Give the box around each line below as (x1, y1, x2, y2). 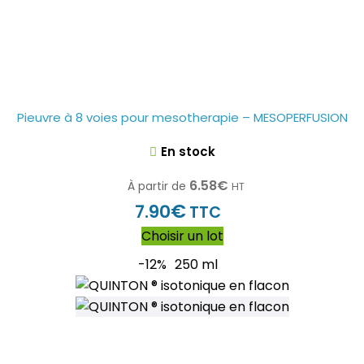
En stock (160, 143, 215, 160)
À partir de (128, 178, 186, 194)
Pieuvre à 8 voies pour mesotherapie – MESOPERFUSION (16, 109, 348, 126)
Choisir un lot (141, 227, 223, 245)
